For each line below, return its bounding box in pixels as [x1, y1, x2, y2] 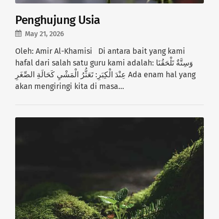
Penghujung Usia [15, 13, 100, 27]
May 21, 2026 [25, 30, 65, 38]
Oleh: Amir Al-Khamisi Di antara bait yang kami [15, 46, 186, 56]
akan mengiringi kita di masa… [15, 82, 125, 91]
